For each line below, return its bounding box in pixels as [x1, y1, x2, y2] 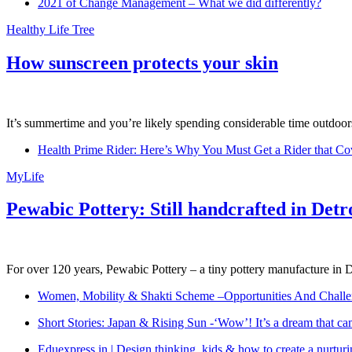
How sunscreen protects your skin [6, 52, 278, 73]
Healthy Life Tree [6, 22, 94, 36]
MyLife [6, 169, 44, 183]
